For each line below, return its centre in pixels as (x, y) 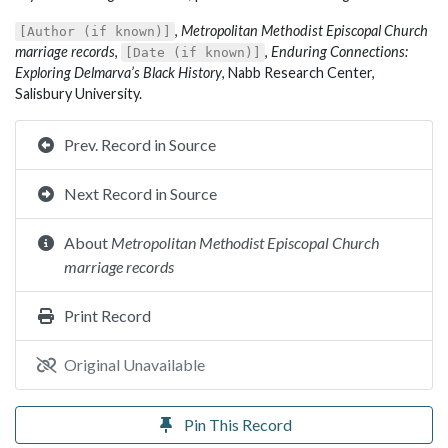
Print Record (107, 315)
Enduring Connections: (339, 51)
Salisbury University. (78, 93)
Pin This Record (238, 424)
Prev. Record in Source (140, 144)
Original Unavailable (134, 364)
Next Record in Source (140, 193)
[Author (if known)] (95, 31)
